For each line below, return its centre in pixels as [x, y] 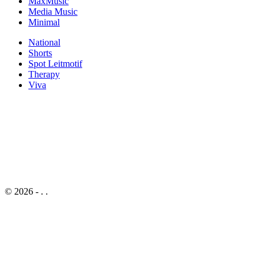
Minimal [44, 22]
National [44, 43]
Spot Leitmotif [55, 64]
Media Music [53, 12]
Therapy [44, 75]
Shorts [40, 53]
